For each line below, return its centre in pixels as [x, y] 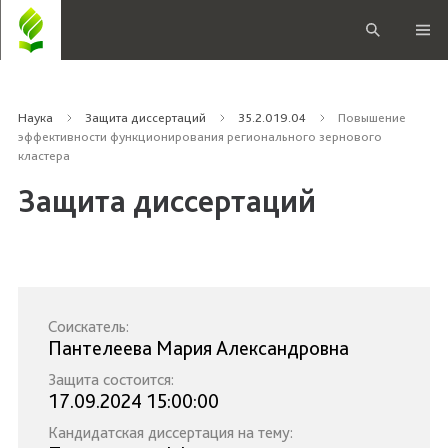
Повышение [372, 117]
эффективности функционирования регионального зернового [200, 136]
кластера [44, 155]
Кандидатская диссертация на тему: [170, 432]
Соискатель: [88, 326]
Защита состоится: [111, 379]
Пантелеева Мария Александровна [198, 348]
